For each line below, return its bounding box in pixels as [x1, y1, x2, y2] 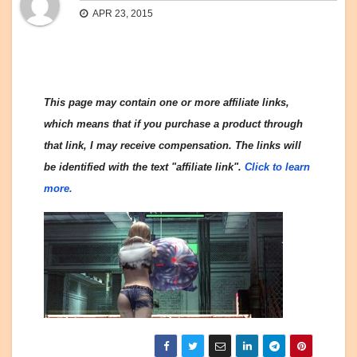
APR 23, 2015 [91, 8, 153, 20]
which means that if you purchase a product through [44, 118, 303, 131]
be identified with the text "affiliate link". [44, 161, 245, 174]
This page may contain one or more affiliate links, [44, 96, 289, 109]
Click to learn [245, 161, 310, 174]
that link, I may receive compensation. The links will [44, 139, 301, 152]
